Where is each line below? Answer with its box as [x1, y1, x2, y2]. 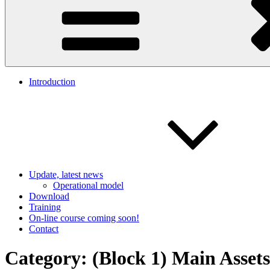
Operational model [53, 180, 124, 190]
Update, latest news [29, 169, 103, 180]
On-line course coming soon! [29, 213, 139, 223]
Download [29, 191, 69, 201]
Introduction [29, 77, 75, 87]
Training [29, 202, 61, 212]
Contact [29, 224, 58, 234]
